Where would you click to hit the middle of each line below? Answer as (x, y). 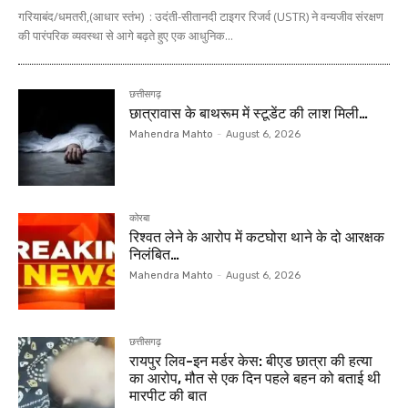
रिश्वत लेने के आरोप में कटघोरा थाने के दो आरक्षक (257, 237)
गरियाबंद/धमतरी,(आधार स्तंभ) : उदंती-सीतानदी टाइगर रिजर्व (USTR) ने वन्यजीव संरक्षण (201, 16)
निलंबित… (155, 254)
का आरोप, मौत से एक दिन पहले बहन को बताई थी (255, 378)
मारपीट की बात (168, 395)
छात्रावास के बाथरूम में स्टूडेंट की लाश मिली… (249, 113)
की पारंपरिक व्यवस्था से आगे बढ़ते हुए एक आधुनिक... (126, 35)
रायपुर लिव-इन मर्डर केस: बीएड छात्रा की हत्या (251, 361)
